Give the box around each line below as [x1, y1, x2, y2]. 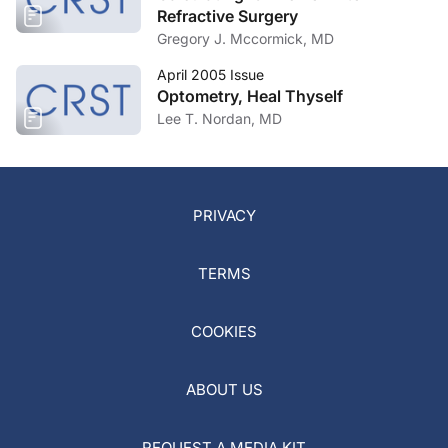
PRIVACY [192, 206, 256, 225]
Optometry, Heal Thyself [157, 86, 343, 106]
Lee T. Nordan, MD [157, 110, 282, 127]
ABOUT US [185, 380, 263, 399]
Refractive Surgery [157, 6, 298, 26]
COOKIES [191, 322, 257, 341]
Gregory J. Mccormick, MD [157, 30, 334, 47]
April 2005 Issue [157, 66, 264, 83]
